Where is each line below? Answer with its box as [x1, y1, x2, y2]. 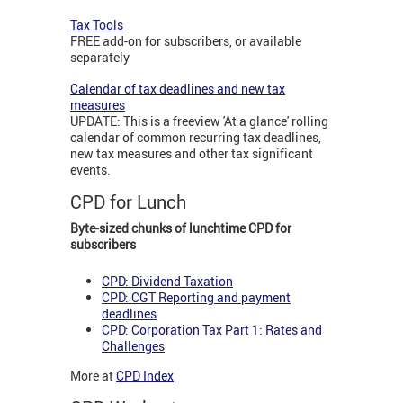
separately [70, 49, 130, 67]
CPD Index [116, 367, 174, 385]
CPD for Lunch [70, 190, 186, 215]
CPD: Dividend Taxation [102, 272, 233, 290]
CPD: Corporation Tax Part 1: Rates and [102, 320, 322, 338]
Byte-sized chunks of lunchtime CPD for [70, 219, 291, 237]
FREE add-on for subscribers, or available [70, 32, 301, 50]
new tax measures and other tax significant [70, 145, 313, 163]
